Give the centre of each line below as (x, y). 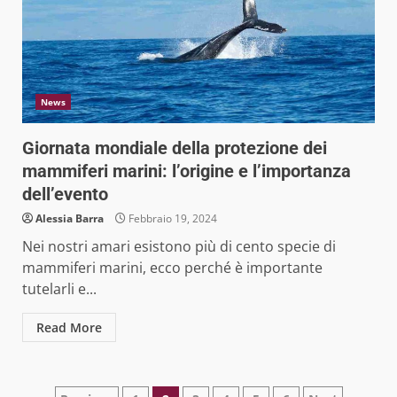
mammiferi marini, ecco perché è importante (172, 268)
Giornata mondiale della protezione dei (175, 148)
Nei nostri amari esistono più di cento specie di (179, 247)
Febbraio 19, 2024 (171, 219)
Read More (69, 328)
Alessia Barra (70, 219)
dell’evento (65, 195)
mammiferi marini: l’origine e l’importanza (187, 171)
